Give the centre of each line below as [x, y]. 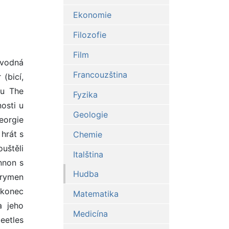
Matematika [96, 194]
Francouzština [100, 75]
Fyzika [85, 95]
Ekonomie [92, 15]
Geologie [90, 115]
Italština [88, 155]
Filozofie [89, 35]
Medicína [90, 214]
